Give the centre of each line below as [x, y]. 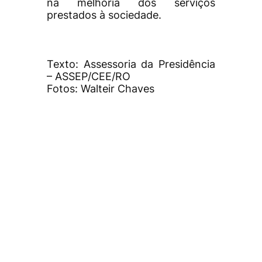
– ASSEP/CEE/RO [89, 77]
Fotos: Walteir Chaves [101, 89]
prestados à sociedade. [104, 15]
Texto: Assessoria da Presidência [131, 64]
